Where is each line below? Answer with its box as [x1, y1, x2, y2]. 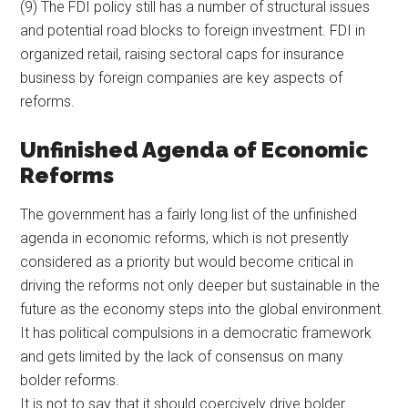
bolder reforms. [20, 371, 120, 389]
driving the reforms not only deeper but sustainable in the [20, 276, 381, 294]
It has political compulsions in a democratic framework [20, 323, 372, 342]
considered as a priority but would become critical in [20, 252, 354, 270]
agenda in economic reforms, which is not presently [20, 229, 350, 247]
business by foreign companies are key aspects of [20, 68, 343, 87]
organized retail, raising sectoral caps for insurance [20, 45, 345, 63]
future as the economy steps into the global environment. [20, 300, 385, 318]
